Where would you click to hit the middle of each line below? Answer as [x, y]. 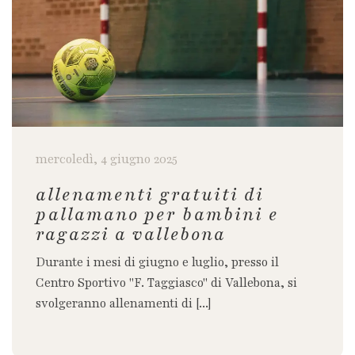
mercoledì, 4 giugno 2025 [107, 159]
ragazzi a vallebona [131, 234]
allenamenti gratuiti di [150, 195]
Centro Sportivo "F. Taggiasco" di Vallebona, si [166, 283]
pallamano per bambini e [157, 214]
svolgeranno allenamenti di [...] [123, 303]
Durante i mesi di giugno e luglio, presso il [157, 262]
